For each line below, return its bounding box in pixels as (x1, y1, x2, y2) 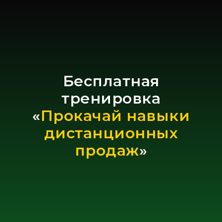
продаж (74, 141, 139, 160)
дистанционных (44, 124, 178, 142)
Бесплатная (62, 72, 160, 90)
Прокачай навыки (40, 107, 190, 125)
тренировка (61, 89, 161, 108)
